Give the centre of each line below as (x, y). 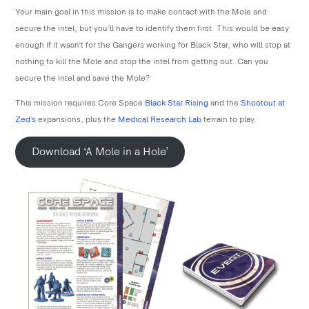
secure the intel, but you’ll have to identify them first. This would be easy (152, 29)
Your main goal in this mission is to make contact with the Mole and (141, 12)
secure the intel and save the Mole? (83, 79)
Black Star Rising (177, 103)
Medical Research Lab (160, 120)
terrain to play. (229, 120)
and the (225, 103)
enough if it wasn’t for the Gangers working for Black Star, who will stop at (153, 46)
